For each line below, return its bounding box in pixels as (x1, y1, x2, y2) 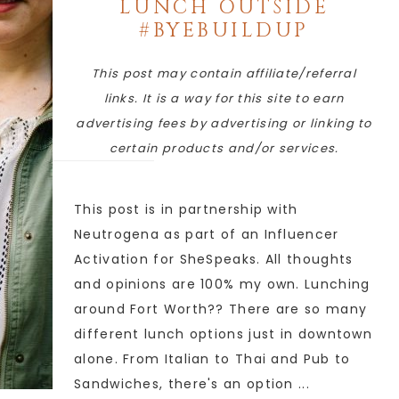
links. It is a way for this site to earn (103, 90, 345, 107)
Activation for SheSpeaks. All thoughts (74, 250, 354, 268)
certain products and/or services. (109, 140, 339, 157)
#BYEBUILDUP (139, 18, 309, 44)
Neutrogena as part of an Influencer (74, 225, 339, 243)
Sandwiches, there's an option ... (74, 375, 310, 393)
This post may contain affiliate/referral (92, 65, 357, 82)
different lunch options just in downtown (74, 325, 372, 343)
